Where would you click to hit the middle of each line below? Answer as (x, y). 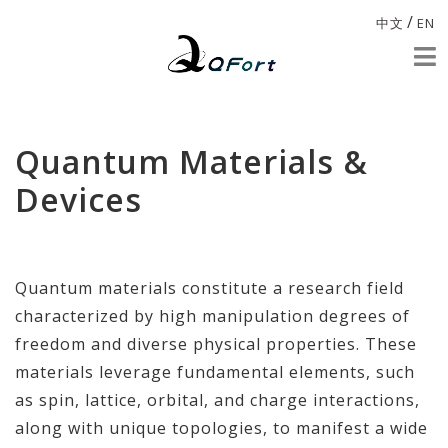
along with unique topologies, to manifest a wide (221, 428)
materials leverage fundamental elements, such (215, 372)
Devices (78, 199)
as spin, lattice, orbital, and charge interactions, (217, 400)
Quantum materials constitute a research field (209, 288)
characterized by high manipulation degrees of (212, 316)
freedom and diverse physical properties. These (216, 344)
